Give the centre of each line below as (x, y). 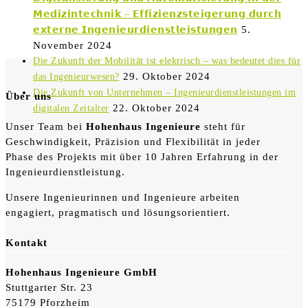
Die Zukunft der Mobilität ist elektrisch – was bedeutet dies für (167, 60)
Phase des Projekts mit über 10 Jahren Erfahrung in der (142, 156)
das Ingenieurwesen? (76, 76)
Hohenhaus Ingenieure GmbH (81, 273)
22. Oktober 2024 (156, 108)
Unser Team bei (46, 126)
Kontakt (26, 242)
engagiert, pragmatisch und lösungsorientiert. (118, 212)
